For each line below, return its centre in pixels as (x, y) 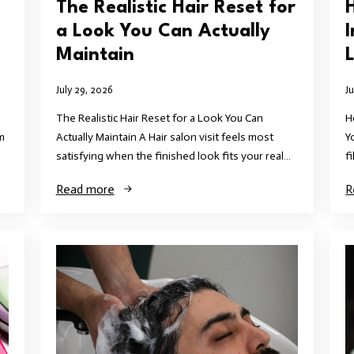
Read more (85, 190)
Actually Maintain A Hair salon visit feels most (164, 137)
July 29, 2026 (84, 90)
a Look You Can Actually (163, 32)
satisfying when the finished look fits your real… (173, 156)
